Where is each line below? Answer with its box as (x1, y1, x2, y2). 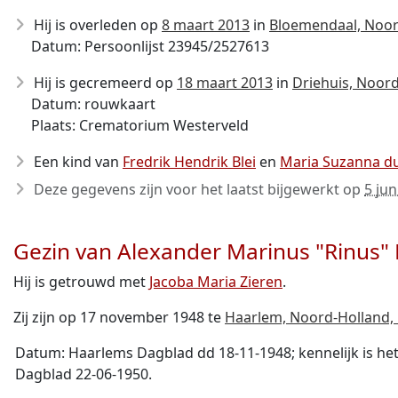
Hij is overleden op (34, 15, 162, 35)
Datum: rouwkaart (31, 94, 155, 114)
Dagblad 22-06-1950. (15, 364, 152, 384)
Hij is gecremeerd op (34, 73, 177, 92)
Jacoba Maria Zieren (149, 272, 283, 291)
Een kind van (34, 152, 123, 171)
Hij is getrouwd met (13, 272, 149, 291)
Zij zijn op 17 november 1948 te (13, 307, 225, 327)
